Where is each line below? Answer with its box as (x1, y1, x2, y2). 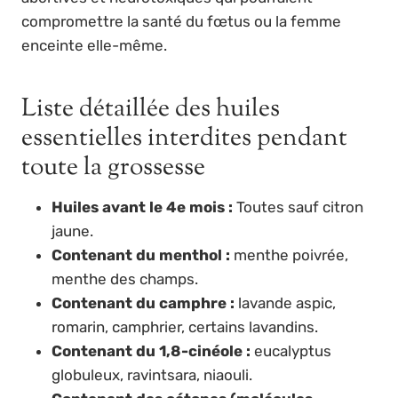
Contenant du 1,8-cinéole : (52, 342, 251, 361)
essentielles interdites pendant (21, 121, 347, 157)
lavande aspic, (235, 294, 336, 313)
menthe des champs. (52, 270, 198, 289)
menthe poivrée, (230, 246, 348, 265)
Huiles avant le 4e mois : (52, 198, 233, 217)
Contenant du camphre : (52, 294, 235, 313)
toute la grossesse (21, 150, 205, 187)
